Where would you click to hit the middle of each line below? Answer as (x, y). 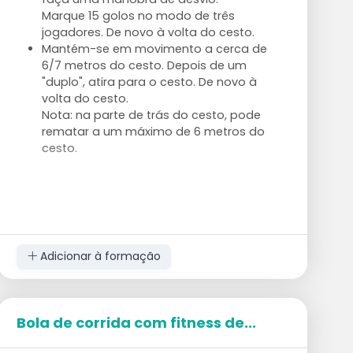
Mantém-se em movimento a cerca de (154, 48)
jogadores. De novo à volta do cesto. (148, 32)
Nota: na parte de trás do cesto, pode (151, 115)
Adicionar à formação (98, 256)
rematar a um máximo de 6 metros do (153, 131)
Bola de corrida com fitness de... (136, 322)
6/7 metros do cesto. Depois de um (144, 65)
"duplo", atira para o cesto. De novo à (149, 82)
